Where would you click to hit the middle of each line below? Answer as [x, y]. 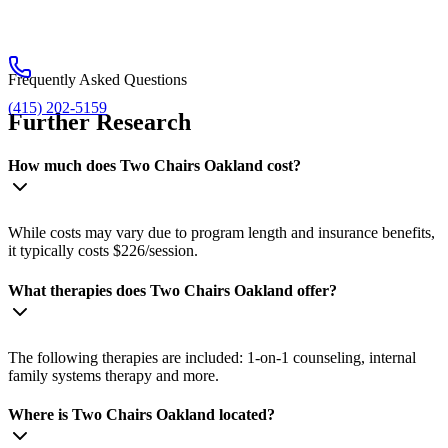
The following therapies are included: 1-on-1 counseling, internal [212, 357]
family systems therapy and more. [113, 375]
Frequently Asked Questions [97, 79]
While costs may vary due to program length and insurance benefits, [221, 233]
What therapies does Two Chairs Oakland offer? [172, 290]
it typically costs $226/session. [103, 251]
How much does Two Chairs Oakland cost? [154, 166]
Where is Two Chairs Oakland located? [141, 415]
